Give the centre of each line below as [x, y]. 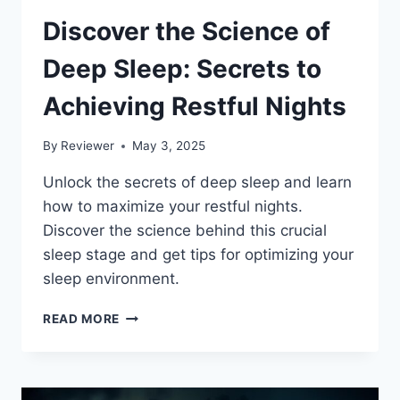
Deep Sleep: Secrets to [182, 68]
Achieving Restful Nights [195, 106]
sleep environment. [111, 279]
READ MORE [82, 319]
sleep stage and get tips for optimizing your [198, 255]
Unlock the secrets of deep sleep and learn [197, 183]
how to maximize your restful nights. [173, 207]
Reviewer [88, 146]
